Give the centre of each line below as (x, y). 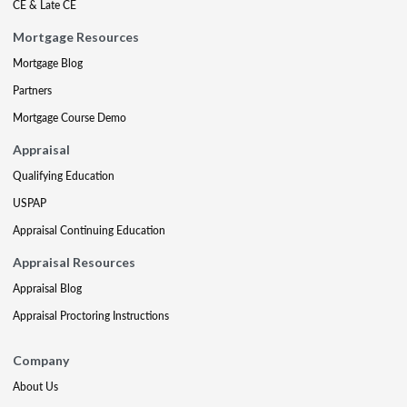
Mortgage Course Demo (69, 117)
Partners (32, 90)
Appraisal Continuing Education (89, 230)
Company (41, 360)
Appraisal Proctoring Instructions (91, 315)
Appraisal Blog (47, 288)
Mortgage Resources (76, 36)
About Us (35, 386)
